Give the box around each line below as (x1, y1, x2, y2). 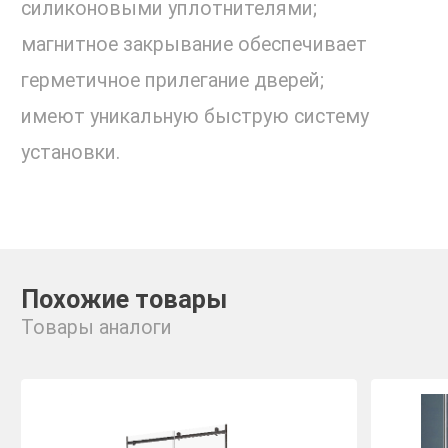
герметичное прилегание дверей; (21, 69, 324, 93)
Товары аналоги (21, 316, 172, 340)
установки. (21, 141, 120, 165)
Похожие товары (21, 284, 227, 314)
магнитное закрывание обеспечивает (21, 33, 367, 57)
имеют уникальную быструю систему (21, 105, 369, 129)
